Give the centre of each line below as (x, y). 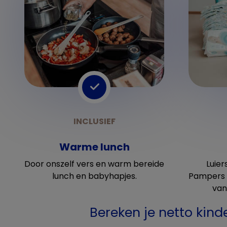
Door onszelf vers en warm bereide (94, 164)
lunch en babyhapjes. (94, 176)
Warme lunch (94, 147)
